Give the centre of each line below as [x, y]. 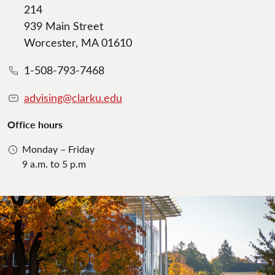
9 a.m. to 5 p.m [54, 164]
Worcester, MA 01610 [78, 43]
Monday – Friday [58, 149]
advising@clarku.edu [73, 98]
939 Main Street [64, 26]
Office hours [35, 125]
